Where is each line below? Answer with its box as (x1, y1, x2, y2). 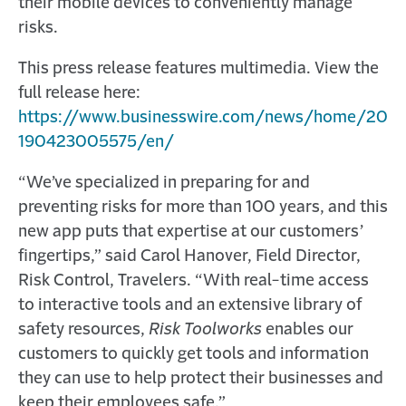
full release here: (18, 85, 140, 101)
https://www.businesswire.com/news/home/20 (18, 110, 388, 126)
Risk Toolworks (149, 322, 262, 338)
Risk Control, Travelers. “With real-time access (18, 273, 369, 289)
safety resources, (18, 322, 149, 338)
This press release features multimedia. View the (18, 61, 379, 77)
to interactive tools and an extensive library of (18, 297, 362, 314)
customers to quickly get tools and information (18, 346, 369, 362)
